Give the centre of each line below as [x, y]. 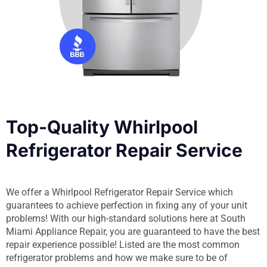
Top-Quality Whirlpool [102, 127]
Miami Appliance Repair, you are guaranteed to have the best [133, 231]
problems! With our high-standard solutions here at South [126, 218]
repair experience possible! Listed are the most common [123, 244]
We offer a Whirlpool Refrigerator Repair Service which [119, 192]
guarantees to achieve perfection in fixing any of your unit [127, 205]
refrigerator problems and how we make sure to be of [117, 257]
